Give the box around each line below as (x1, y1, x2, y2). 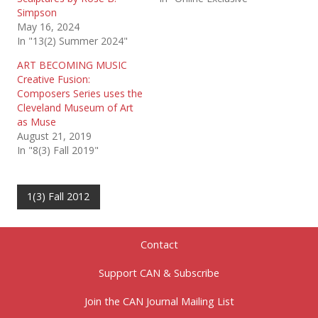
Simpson (17, 5, 57, 19)
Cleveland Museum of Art (17, 100, 133, 114)
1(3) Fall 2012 (27, 190, 90, 204)
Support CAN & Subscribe (99, 266, 219, 280)
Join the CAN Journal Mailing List (84, 295, 234, 309)
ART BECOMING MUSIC (17, 57, 127, 72)
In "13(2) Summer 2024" (17, 33, 128, 48)
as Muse (17, 114, 56, 128)
